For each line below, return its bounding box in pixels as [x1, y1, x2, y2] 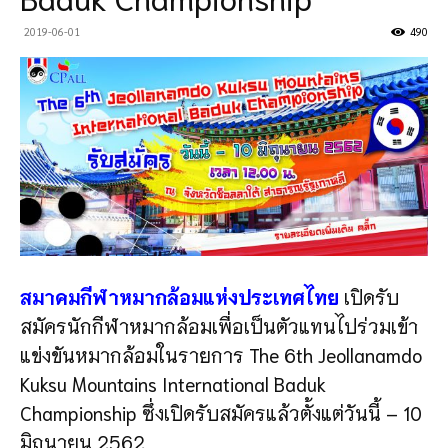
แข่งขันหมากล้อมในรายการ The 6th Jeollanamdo [20, 341, 422, 367]
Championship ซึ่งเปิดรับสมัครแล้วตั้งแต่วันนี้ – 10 [20, 399, 422, 425]
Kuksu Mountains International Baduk [20, 370, 326, 396]
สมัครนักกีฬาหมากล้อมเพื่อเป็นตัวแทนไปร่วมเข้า [20, 312, 418, 338]
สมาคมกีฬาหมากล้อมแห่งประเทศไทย [20, 283, 339, 309]
